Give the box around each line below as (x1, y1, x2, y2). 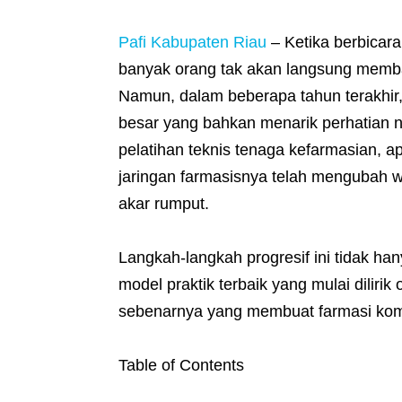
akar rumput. (118, 195, 209, 214)
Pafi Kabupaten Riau (118, 33, 267, 52)
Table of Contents (118, 356, 244, 375)
